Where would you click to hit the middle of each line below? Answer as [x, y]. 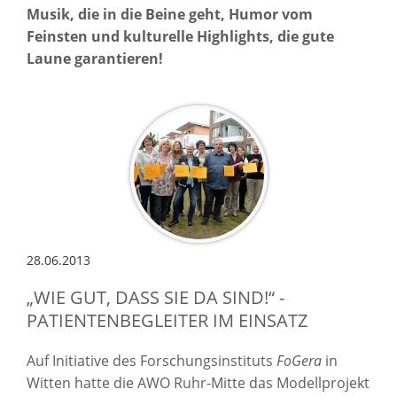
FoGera [299, 360]
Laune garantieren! [95, 58]
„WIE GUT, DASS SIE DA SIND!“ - [156, 297]
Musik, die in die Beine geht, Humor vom [170, 14]
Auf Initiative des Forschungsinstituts [152, 360]
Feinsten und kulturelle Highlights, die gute [180, 36]
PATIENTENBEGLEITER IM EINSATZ [167, 320]
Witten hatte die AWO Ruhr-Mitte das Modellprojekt [198, 382]
